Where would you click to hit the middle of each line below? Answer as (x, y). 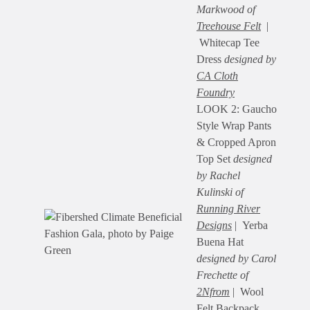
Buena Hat (220, 242)
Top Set (215, 159)
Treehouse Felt (229, 26)
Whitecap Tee (228, 43)
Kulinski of (220, 192)
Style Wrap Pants (234, 126)
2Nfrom (213, 292)
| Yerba (250, 226)
